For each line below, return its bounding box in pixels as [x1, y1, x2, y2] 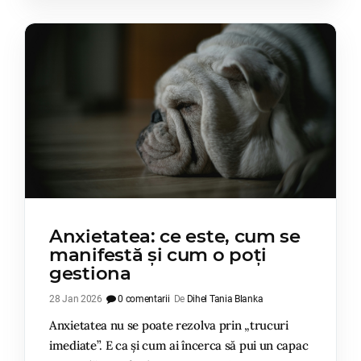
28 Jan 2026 [49, 293, 102, 305]
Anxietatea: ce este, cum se [49, 225, 301, 248]
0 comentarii [115, 293, 170, 305]
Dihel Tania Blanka [186, 293, 263, 305]
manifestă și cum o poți [49, 243, 268, 267]
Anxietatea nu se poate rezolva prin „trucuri [49, 317, 288, 334]
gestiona [49, 262, 131, 285]
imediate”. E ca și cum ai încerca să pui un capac [49, 338, 309, 354]
